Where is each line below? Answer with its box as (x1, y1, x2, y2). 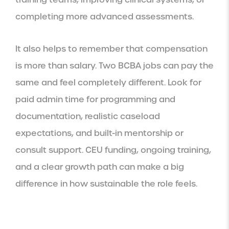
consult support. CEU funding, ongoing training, (15, 144, 211, 155)
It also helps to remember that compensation (15, 43, 208, 54)
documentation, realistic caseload (15, 110, 160, 122)
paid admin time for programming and (15, 94, 175, 105)
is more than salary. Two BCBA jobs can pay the (15, 60, 214, 71)
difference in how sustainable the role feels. (15, 178, 197, 189)
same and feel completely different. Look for (15, 77, 201, 88)
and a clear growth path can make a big (15, 161, 184, 172)
